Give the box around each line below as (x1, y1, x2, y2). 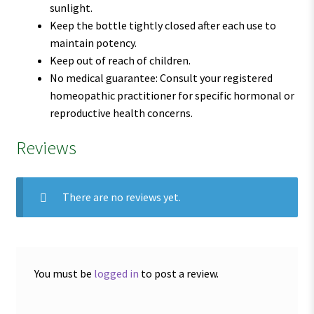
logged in (93, 266, 139, 280)
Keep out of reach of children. (49, 53, 191, 67)
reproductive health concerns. (49, 105, 193, 120)
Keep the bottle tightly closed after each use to (49, 18, 276, 32)
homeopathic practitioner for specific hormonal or (49, 88, 294, 102)
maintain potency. (49, 35, 137, 50)
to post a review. (138, 266, 219, 280)
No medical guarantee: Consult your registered (49, 70, 273, 85)
